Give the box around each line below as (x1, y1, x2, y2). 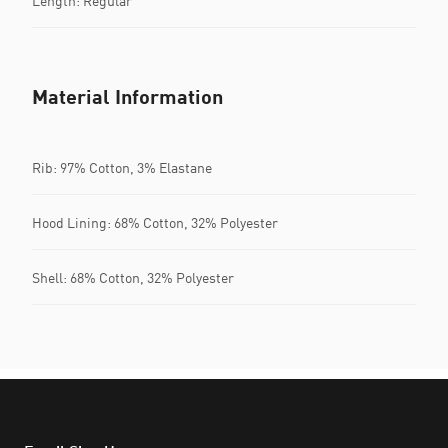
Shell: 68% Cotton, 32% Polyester (32, 268, 234, 286)
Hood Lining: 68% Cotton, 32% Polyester (32, 213, 278, 231)
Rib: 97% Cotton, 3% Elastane (32, 158, 212, 176)
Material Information (32, 84, 223, 109)
